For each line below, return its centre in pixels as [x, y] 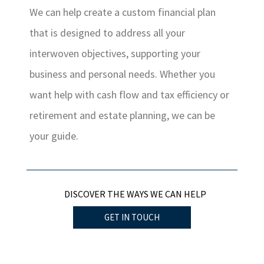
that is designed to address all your [107, 33]
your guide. [54, 136]
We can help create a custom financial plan [123, 12]
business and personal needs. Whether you [122, 74]
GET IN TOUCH [132, 217]
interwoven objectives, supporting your [115, 53]
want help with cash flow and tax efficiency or [129, 95]
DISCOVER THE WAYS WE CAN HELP [135, 194]
